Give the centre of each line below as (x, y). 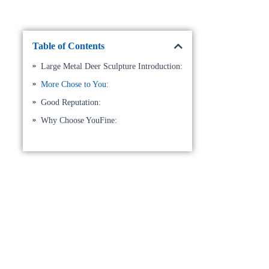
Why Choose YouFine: (79, 120)
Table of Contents (68, 46)
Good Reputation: (71, 102)
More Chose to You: (74, 84)
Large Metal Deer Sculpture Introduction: (111, 66)
